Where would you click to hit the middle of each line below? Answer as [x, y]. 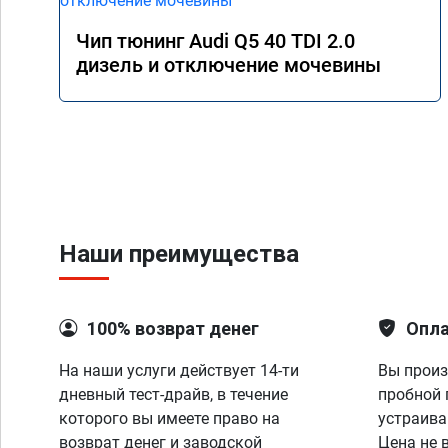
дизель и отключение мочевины [228, 65]
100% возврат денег [173, 328]
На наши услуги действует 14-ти [179, 370]
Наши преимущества [179, 254]
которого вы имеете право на [169, 418]
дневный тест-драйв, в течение [173, 394]
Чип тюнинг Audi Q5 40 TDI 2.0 [215, 41]
